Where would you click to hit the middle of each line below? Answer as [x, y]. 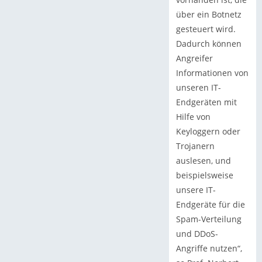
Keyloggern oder [208, 131]
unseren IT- [198, 87]
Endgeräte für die [210, 204]
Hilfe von [193, 116]
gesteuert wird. [206, 29]
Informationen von [212, 73]
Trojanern [195, 146]
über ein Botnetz [208, 14]
